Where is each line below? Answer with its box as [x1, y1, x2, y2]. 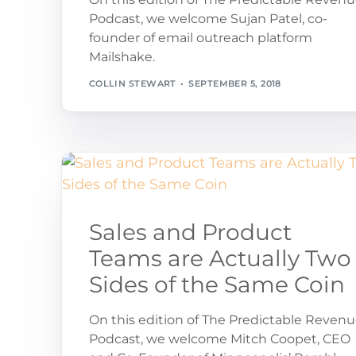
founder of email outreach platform [88, 29, 312, 45]
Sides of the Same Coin [88, 270, 345, 298]
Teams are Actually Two [88, 244, 351, 272]
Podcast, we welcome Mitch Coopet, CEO [88, 331, 350, 346]
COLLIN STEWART [88, 78, 176, 90]
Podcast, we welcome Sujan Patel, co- [88, 10, 327, 26]
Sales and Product [88, 218, 292, 246]
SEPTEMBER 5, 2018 [188, 78, 281, 90]
